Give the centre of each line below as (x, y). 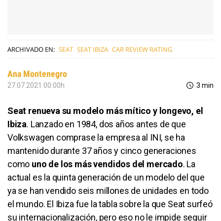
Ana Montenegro (37, 74)
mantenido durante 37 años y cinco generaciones (102, 151)
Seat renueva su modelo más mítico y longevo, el (105, 111)
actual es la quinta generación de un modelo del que (106, 178)
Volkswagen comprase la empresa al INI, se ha (96, 138)
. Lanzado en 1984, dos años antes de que (106, 124)
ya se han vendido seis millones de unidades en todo (108, 191)
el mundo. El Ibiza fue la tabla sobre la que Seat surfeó (110, 204)
